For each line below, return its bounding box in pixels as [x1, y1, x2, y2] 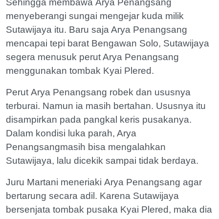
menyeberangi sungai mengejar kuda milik [6, 10, 184, 21]
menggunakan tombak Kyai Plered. [6, 65, 154, 76]
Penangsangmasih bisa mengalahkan [6, 141, 166, 152]
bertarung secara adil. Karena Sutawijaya [6, 190, 179, 201]
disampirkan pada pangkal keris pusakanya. [6, 114, 192, 125]
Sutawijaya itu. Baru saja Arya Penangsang [6, 24, 187, 35]
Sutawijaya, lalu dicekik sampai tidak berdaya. [6, 155, 198, 166]
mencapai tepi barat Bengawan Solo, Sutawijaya [6, 38, 209, 48]
